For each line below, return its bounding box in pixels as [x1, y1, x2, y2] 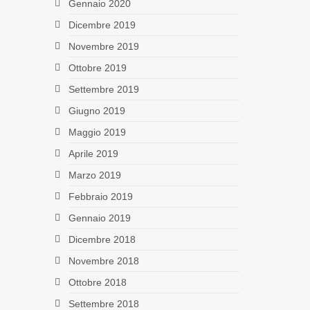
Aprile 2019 [68, 147, 118, 159]
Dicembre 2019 [68, 19, 136, 30]
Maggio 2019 [68, 126, 126, 138]
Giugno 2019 [68, 104, 125, 116]
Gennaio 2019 [68, 212, 131, 224]
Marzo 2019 [68, 169, 121, 181]
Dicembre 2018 [68, 233, 136, 245]
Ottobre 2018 [68, 276, 127, 288]
